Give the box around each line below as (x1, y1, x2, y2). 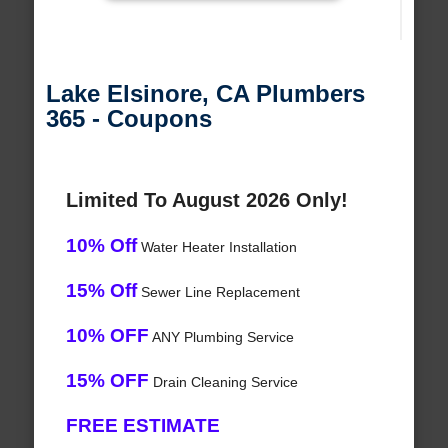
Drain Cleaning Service (148, 374, 298, 391)
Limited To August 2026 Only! (65, 189, 348, 212)
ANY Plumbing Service (148, 329, 294, 346)
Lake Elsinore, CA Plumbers (45, 80, 365, 108)
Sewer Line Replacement (136, 284, 300, 301)
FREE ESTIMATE (65, 415, 220, 437)
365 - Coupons (45, 105, 212, 133)
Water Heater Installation (136, 239, 297, 256)
